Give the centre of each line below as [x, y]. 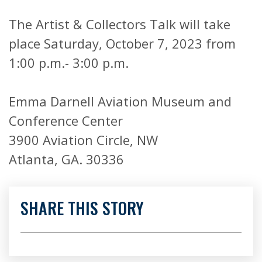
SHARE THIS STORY [82, 208]
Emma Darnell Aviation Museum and [120, 101]
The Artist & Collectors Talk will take [120, 24]
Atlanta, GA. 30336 [66, 159]
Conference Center [66, 120]
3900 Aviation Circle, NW [83, 139]
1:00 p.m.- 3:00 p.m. [69, 62]
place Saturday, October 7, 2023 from [122, 43]
